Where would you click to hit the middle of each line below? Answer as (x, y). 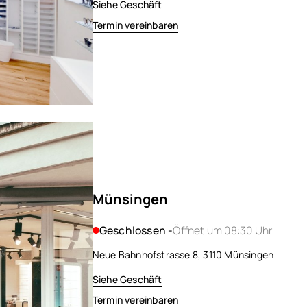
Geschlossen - (136, 230)
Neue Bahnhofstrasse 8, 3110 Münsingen (183, 254)
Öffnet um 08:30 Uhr (223, 230)
